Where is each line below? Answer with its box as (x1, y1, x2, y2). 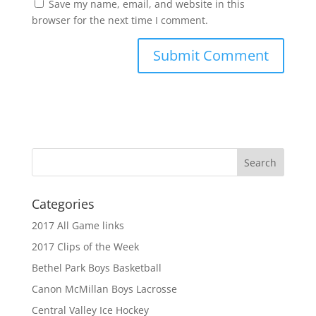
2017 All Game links (31, 218, 124, 232)
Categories (31, 195, 95, 212)
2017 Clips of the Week (31, 239, 139, 253)
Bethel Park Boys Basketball (31, 260, 162, 274)
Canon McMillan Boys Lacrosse (31, 281, 177, 296)
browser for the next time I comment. (31, 13, 208, 27)
